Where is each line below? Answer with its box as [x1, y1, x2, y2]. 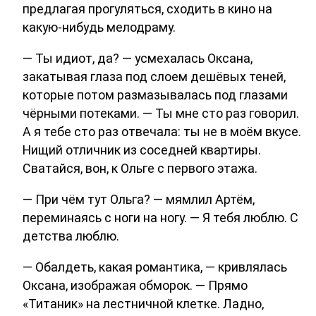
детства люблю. [23, 228, 119, 243]
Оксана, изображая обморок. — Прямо [23, 277, 248, 293]
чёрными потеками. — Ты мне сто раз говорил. [23, 106, 299, 121]
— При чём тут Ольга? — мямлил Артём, [23, 191, 255, 207]
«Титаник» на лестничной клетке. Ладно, [23, 296, 264, 311]
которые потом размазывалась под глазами [23, 87, 288, 103]
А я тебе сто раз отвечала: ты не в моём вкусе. [23, 124, 301, 140]
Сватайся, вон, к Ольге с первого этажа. [23, 161, 257, 176]
